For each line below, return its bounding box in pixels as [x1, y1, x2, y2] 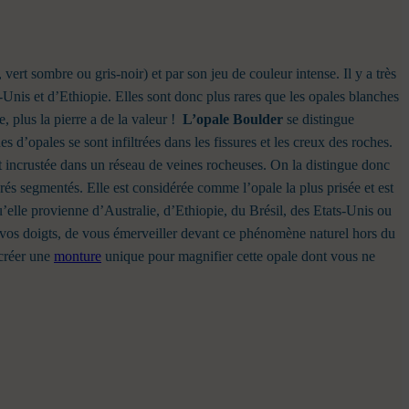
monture [54, 248, 101, 265]
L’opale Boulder [183, 111, 283, 128]
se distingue [283, 111, 354, 128]
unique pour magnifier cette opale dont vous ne [101, 248, 375, 265]
